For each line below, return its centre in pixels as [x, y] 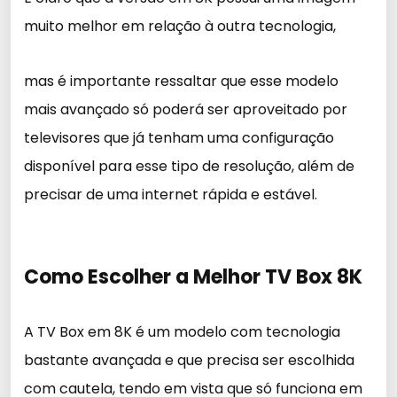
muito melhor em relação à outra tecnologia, [180, 26]
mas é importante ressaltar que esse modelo [181, 81]
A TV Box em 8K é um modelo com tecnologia [182, 332]
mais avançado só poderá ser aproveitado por [186, 109]
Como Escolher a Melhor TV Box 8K [193, 277]
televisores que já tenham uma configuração [179, 138]
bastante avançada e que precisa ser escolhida [189, 360]
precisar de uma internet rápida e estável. [171, 195]
